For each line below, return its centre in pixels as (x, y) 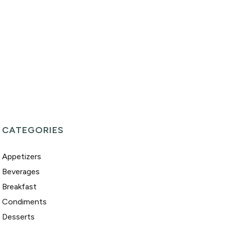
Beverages (21, 171)
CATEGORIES (33, 130)
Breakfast (19, 186)
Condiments (24, 201)
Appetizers (22, 156)
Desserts (18, 216)
